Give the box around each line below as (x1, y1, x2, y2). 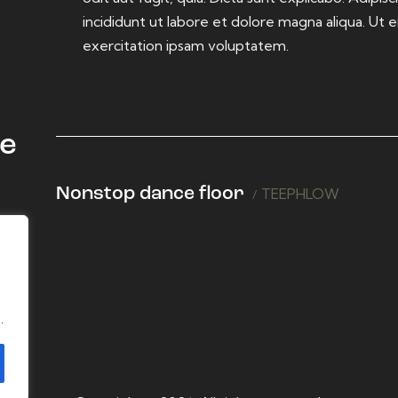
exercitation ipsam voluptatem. (83, 36, 290, 55)
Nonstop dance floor (56, 184, 245, 203)
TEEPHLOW (261, 184, 340, 203)
